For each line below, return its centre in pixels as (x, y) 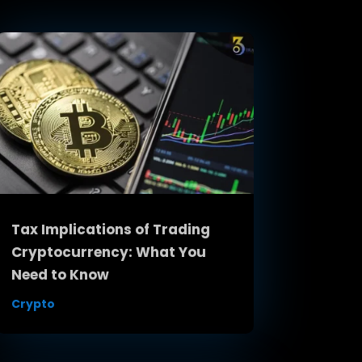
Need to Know (60, 274)
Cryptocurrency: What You (108, 252)
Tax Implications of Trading (110, 229)
